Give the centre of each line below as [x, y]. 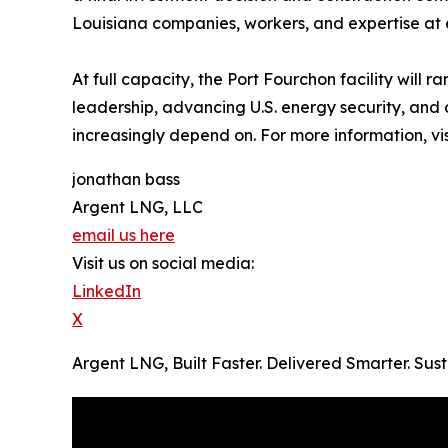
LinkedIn [106, 291]
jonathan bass [126, 179]
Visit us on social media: [163, 263]
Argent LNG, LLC [137, 207]
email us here [123, 235]
